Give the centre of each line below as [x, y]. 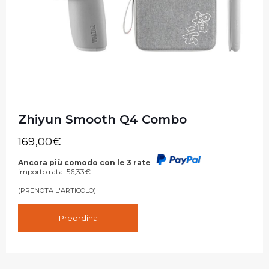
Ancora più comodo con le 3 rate [85, 162]
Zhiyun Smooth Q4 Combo [102, 119]
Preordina [78, 218]
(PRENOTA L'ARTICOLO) [57, 190]
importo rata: [42, 171]
